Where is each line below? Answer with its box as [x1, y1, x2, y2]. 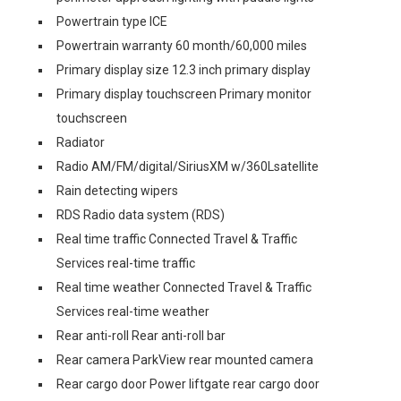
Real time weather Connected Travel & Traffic [56, 280, 311, 294]
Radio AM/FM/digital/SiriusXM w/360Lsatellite [56, 159, 319, 174]
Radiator [56, 135, 105, 149]
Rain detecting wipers [56, 183, 178, 198]
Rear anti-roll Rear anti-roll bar [56, 328, 226, 343]
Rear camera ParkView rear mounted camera [56, 353, 313, 367]
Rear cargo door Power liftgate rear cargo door [56, 377, 320, 391]
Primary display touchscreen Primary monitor [56, 87, 311, 101]
